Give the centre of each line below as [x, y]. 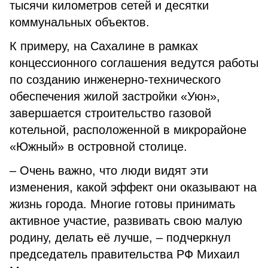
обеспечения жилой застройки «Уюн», [115, 96]
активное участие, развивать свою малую [126, 221]
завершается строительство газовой [110, 113]
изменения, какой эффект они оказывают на [133, 187]
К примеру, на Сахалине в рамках [104, 46]
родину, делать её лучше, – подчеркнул [120, 237]
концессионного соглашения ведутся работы [134, 63]
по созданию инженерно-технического [115, 80]
